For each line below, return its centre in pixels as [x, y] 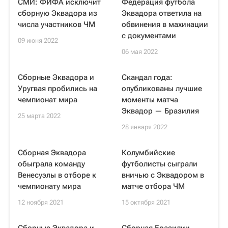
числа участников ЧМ [56, 24]
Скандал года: [147, 77]
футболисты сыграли [160, 164]
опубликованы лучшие [162, 89]
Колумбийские [148, 153]
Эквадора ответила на [162, 13]
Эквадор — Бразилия [160, 111]
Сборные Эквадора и [56, 77]
